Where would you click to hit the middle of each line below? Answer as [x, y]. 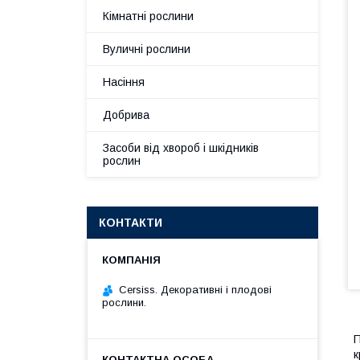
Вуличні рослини [147, 49]
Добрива [126, 115]
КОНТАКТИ [131, 223]
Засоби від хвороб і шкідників [181, 148]
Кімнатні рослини [148, 16]
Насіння [124, 82]
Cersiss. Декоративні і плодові [195, 290]
